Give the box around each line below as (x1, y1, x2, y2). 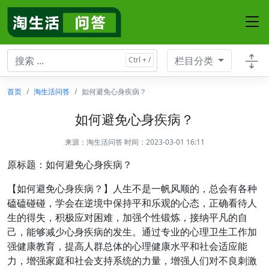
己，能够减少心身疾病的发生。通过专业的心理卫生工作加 (7, 225, 257, 238)
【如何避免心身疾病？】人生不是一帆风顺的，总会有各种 (7, 182, 257, 195)
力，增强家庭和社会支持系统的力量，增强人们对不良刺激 (7, 254, 257, 267)
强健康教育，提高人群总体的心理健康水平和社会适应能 (7, 240, 247, 253)
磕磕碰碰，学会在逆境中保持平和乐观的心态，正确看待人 (7, 196, 257, 210)
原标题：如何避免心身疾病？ (7, 158, 132, 171)
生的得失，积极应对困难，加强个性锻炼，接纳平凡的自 (7, 211, 247, 224)
